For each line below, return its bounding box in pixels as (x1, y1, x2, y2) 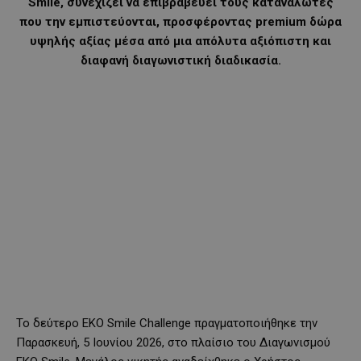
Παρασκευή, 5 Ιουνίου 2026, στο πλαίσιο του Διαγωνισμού (16, 334, 330, 350)
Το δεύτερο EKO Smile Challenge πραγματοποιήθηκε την (16, 315, 317, 330)
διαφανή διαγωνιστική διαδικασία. (80, 52, 281, 68)
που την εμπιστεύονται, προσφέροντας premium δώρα (19, 14, 342, 29)
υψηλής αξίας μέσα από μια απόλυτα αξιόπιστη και (30, 33, 331, 48)
